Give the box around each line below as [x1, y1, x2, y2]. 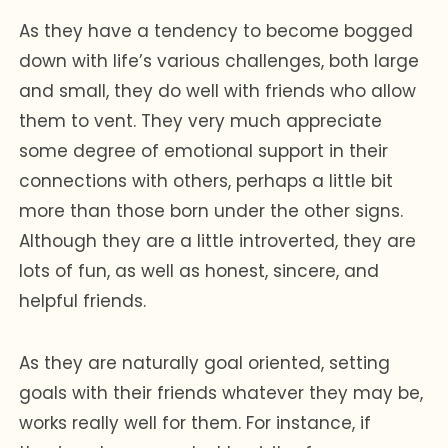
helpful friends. [19, 288, 147, 313]
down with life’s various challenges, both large [19, 48, 420, 73]
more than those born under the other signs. [19, 198, 404, 223]
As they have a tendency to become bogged [19, 18, 414, 43]
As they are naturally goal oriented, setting [19, 350, 391, 375]
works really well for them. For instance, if [19, 410, 372, 435]
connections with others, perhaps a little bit [19, 168, 394, 193]
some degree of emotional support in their [19, 138, 389, 163]
